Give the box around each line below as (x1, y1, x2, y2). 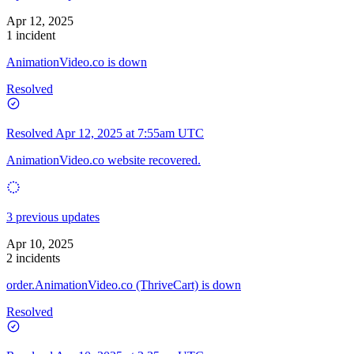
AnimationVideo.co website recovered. (6, 153, 201, 167)
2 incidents (6, 250, 60, 265)
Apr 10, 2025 (6, 236, 73, 250)
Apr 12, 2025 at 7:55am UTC (55, 126, 204, 140)
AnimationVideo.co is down (6, 55, 147, 69)
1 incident (6, 28, 55, 42)
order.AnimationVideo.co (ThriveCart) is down (6, 277, 241, 292)
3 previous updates (6, 209, 100, 224)
